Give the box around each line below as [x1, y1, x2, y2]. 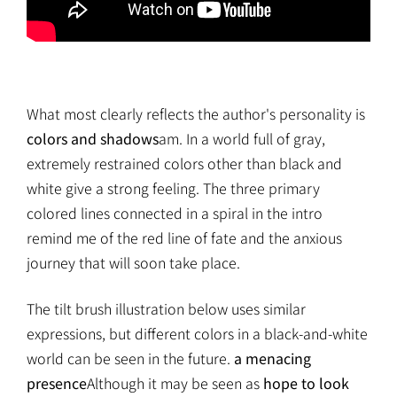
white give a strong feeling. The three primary [27, 176, 320, 198]
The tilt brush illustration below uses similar [27, 297, 306, 319]
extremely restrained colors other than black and [27, 152, 342, 174]
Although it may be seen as [87, 371, 263, 393]
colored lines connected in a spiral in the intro [27, 201, 323, 223]
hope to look [263, 371, 349, 393]
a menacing [234, 346, 311, 369]
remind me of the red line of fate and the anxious [27, 226, 342, 248]
